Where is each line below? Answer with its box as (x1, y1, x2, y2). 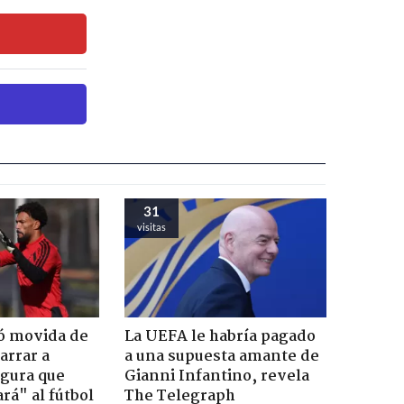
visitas (136, 221, 166, 233)
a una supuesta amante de (124, 344, 319, 370)
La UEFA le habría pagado (124, 325, 316, 350)
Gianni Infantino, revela (124, 364, 309, 390)
